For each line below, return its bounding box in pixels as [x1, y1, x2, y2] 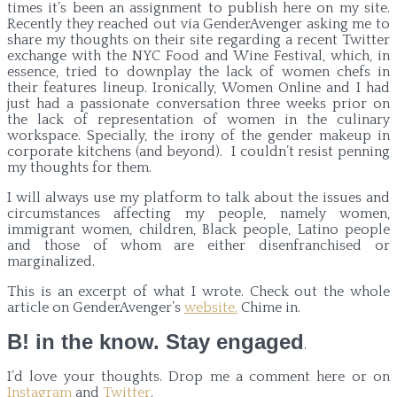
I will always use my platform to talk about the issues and [7, 189, 390, 206]
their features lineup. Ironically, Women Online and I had [7, 79, 390, 96]
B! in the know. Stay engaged [7, 329, 304, 354]
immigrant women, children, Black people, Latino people [7, 221, 390, 237]
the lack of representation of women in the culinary [7, 111, 390, 128]
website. [184, 299, 237, 315]
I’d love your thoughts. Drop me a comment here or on [7, 368, 390, 385]
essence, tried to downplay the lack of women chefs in [7, 63, 390, 80]
